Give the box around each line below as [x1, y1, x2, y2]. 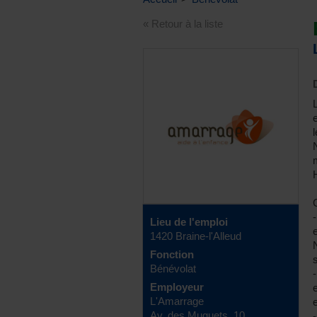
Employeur [150, 281, 204, 293]
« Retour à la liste [143, 18, 223, 30]
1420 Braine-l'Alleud [150, 230, 241, 242]
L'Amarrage [150, 295, 204, 307]
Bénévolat [150, 263, 196, 275]
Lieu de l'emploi [150, 216, 228, 228]
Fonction [150, 248, 194, 260]
